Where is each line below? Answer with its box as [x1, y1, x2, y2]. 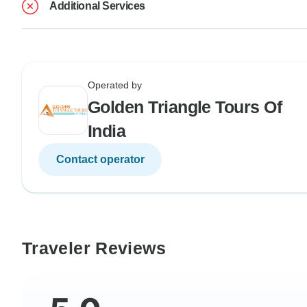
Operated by [88, 79, 142, 90]
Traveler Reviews [22, 238, 166, 258]
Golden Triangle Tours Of [88, 97, 282, 116]
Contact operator [56, 153, 145, 165]
